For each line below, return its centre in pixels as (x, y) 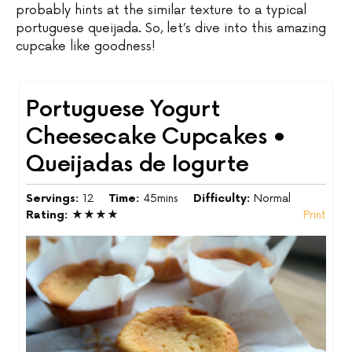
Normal (273, 199)
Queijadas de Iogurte (137, 165)
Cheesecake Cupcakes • (156, 137)
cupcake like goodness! (86, 47)
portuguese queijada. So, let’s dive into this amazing (171, 29)
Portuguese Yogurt (123, 110)
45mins (161, 199)
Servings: (55, 199)
